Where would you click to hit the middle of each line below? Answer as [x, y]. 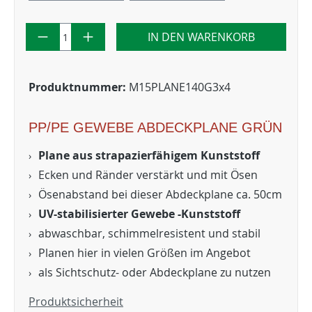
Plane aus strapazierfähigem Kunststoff [149, 155]
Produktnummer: [79, 87]
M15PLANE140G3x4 [180, 87]
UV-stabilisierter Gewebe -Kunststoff [139, 214]
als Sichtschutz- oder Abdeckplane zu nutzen [155, 272]
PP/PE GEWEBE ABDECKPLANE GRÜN [155, 127]
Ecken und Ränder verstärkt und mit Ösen [148, 175]
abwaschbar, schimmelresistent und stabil [149, 233]
